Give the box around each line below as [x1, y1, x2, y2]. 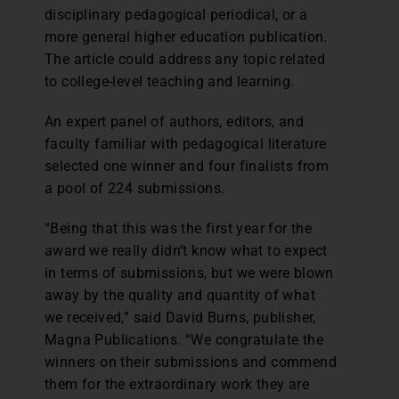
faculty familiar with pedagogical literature [45, 135, 327, 152]
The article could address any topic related [45, 51, 326, 68]
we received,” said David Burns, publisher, [45, 309, 316, 326]
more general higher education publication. [45, 28, 328, 45]
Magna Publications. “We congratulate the [45, 331, 323, 348]
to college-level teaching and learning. [45, 73, 295, 90]
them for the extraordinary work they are [45, 376, 309, 393]
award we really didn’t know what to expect [45, 242, 328, 259]
